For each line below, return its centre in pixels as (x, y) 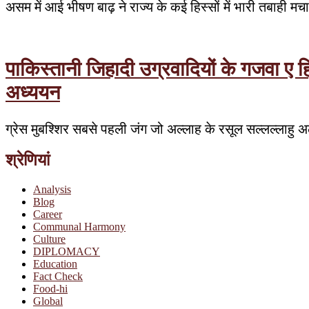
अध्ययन (33, 92)
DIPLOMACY (67, 251)
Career (48, 214)
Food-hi (50, 288)
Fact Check (58, 276)
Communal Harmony (79, 226)
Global (48, 301)
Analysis (52, 189)
